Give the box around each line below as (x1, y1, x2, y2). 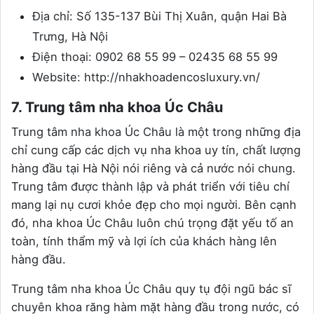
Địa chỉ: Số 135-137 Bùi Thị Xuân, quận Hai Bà (32, 8, 287, 23)
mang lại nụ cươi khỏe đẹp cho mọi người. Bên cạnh (11, 197, 296, 212)
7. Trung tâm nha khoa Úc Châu (11, 98, 223, 116)
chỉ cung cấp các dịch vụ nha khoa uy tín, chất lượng (11, 142, 301, 157)
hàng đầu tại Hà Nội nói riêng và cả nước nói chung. (11, 161, 296, 175)
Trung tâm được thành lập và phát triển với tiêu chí (11, 179, 289, 193)
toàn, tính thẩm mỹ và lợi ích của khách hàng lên (11, 233, 277, 248)
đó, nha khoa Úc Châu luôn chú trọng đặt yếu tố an (11, 215, 294, 230)
